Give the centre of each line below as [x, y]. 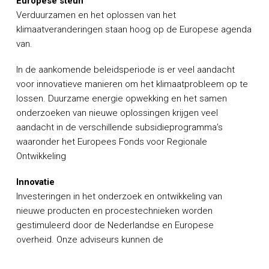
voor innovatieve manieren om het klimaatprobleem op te [132, 84]
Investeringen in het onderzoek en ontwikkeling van [119, 196]
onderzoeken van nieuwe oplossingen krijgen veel [117, 113]
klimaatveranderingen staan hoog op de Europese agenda [134, 30]
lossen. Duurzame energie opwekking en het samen [121, 98]
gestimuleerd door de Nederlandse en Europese [115, 225]
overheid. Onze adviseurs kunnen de [89, 239]
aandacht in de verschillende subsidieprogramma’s [119, 127]
